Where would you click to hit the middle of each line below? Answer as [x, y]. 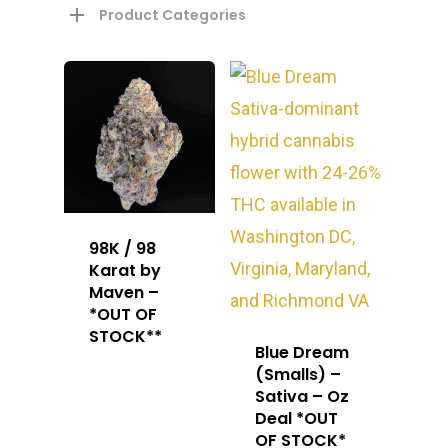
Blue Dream [302, 353]
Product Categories [172, 15]
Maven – [124, 292]
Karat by [125, 270]
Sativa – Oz [302, 397]
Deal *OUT [297, 419]
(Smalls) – [298, 375]
